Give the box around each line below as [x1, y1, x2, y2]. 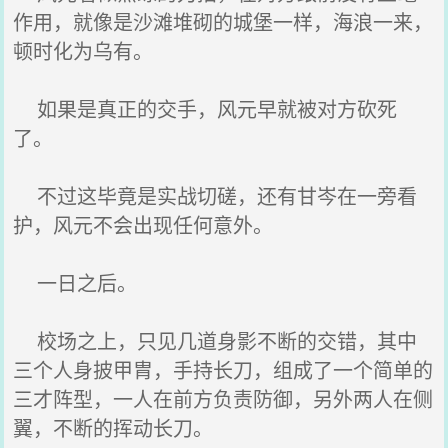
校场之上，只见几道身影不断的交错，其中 [13, 326, 418, 355]
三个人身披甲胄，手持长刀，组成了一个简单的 [13, 355, 434, 384]
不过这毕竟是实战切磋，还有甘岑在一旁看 [13, 181, 418, 210]
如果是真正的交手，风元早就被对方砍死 [13, 94, 398, 123]
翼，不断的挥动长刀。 [13, 413, 214, 442]
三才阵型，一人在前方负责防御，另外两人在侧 [13, 384, 434, 413]
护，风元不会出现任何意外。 [13, 210, 274, 239]
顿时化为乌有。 [13, 36, 154, 65]
